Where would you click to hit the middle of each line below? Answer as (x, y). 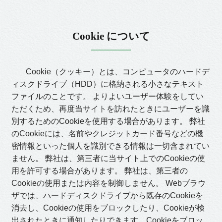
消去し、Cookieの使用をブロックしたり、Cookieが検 (108, 208)
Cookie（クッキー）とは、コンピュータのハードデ (113, 72)
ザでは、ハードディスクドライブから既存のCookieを (107, 195)
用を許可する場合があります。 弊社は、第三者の (100, 171)
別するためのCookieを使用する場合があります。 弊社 (108, 121)
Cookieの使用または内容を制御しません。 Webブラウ (109, 183)
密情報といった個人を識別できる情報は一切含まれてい (111, 146)
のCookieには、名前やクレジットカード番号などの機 (107, 134)
